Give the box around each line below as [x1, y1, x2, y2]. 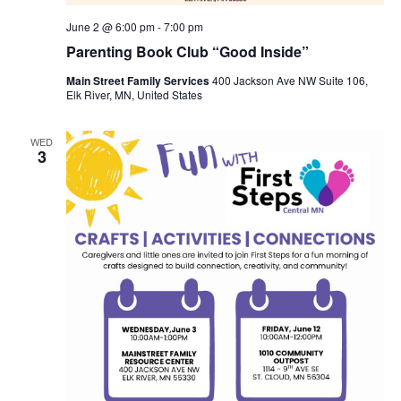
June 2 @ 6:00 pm [65, 18, 155, 34]
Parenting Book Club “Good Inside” [65, 40, 309, 62]
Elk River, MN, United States [65, 86, 202, 102]
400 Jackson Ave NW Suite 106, [211, 72, 368, 88]
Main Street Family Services [65, 72, 212, 89]
